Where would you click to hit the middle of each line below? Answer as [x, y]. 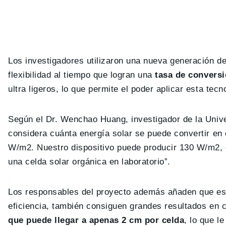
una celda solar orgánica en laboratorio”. [89, 161]
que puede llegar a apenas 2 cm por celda [96, 220]
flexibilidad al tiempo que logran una [82, 75]
